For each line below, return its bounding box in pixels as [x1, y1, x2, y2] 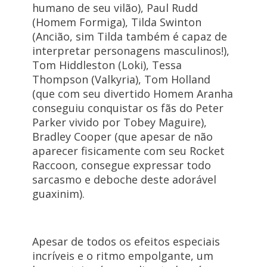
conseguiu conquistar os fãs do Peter [32, 101, 223, 116]
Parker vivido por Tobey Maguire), [32, 115, 207, 130]
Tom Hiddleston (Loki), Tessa [32, 58, 182, 73]
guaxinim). [32, 187, 85, 201]
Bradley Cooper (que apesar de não [32, 129, 213, 144]
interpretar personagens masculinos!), [32, 44, 229, 58]
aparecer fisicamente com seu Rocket [32, 144, 225, 159]
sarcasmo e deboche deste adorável [32, 172, 216, 187]
